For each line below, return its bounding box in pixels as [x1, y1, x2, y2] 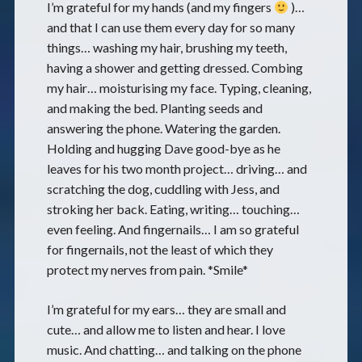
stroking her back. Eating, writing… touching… [46, 201, 300, 217]
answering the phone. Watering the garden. [46, 120, 280, 136]
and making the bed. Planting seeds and [46, 100, 263, 116]
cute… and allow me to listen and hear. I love [46, 322, 285, 337]
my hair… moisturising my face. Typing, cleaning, [46, 80, 311, 95]
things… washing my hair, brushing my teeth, [46, 40, 287, 55]
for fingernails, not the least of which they [46, 242, 273, 257]
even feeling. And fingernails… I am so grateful [46, 221, 299, 237]
